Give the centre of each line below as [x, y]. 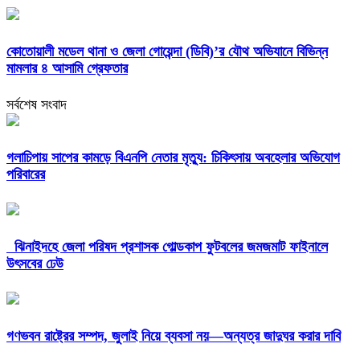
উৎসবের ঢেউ [35, 264]
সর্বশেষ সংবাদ [37, 105]
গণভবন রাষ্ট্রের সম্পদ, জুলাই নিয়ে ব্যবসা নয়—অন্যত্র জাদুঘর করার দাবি [174, 335]
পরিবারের [26, 175]
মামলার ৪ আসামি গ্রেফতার [67, 69]
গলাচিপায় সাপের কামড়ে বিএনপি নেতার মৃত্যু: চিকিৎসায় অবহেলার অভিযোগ [173, 158]
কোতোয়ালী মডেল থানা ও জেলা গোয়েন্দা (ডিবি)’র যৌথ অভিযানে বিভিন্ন [167, 52]
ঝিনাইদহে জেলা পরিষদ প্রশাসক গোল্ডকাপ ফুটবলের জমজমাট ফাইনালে [167, 247]
